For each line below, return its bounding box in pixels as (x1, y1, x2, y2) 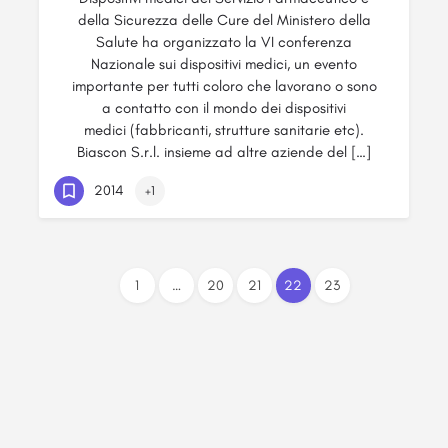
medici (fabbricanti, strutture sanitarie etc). (84, 121, 364, 139)
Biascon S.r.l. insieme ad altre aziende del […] (77, 143, 371, 161)
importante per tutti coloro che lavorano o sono (71, 77, 377, 95)
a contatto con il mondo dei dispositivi (102, 99, 346, 117)
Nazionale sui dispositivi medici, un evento (91, 55, 357, 73)
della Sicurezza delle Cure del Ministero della (77, 11, 371, 29)
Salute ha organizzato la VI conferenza (96, 33, 352, 51)
